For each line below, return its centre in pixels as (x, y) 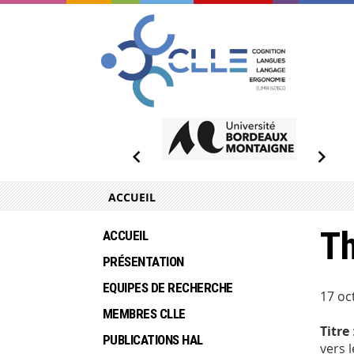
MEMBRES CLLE (144, 314)
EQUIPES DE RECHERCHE (168, 288)
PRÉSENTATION (143, 262)
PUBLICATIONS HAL (153, 340)
